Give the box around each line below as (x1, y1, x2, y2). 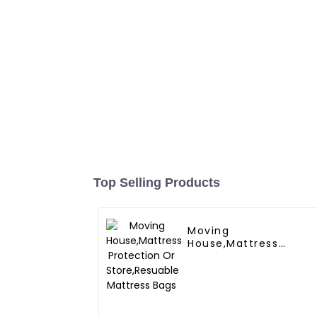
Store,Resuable (188, 262, 276, 277)
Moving (188, 224, 230, 238)
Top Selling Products (93, 175, 220, 190)
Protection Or (188, 249, 269, 264)
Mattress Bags (188, 275, 272, 289)
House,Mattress (188, 236, 279, 251)
